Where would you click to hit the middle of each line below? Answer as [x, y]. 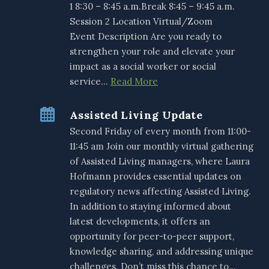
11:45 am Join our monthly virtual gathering [162, 147]
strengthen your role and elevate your [153, 52]
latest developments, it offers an [140, 222]
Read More [134, 82]
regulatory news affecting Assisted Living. [161, 192]
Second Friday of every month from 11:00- [161, 131]
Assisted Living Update [136, 115]
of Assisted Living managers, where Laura [160, 162]
